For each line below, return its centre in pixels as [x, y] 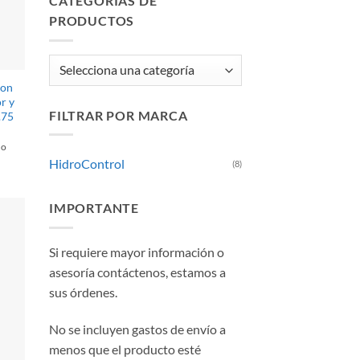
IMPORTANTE [94, 208]
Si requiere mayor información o [137, 252]
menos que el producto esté [125, 349]
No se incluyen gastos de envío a [137, 329]
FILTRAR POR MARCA [119, 115]
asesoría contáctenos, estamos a [137, 272]
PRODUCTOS [92, 21]
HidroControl [87, 164]
